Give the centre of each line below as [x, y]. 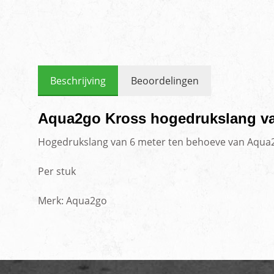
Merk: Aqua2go [72, 201]
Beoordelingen [165, 81]
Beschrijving [78, 81]
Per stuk [57, 172]
